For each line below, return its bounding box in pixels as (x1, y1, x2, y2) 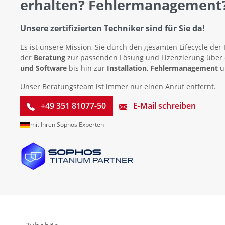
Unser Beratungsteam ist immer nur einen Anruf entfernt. (20, 82, 216, 92)
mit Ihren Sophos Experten (30, 120, 104, 129)
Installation (107, 63, 147, 73)
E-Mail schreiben (131, 100, 196, 112)
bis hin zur (67, 63, 107, 73)
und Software (20, 63, 67, 73)
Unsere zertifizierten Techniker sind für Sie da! (20, 23, 205, 34)
